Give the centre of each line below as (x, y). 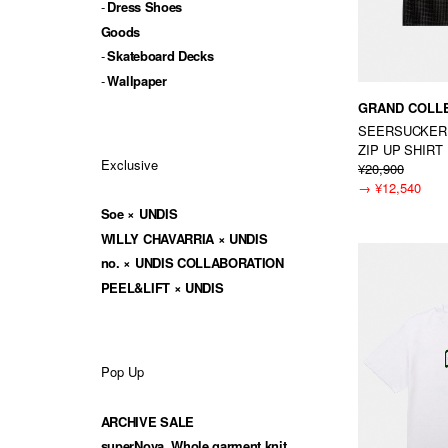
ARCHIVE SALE (147, 421)
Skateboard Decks (160, 56)
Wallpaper (137, 80)
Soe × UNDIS (139, 214)
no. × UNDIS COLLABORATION (192, 263)
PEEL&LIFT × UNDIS (162, 287)
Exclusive (129, 165)
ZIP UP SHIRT (400, 149)
